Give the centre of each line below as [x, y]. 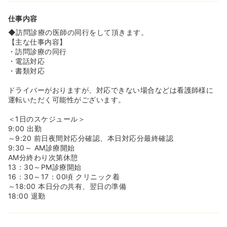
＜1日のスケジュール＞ [47, 119]
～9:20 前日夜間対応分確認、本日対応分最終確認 [91, 138]
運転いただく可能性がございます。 [67, 100]
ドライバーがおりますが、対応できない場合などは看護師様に [111, 90]
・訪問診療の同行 [37, 51]
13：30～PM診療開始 [45, 167]
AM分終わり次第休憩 [43, 157]
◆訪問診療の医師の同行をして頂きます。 [78, 32]
